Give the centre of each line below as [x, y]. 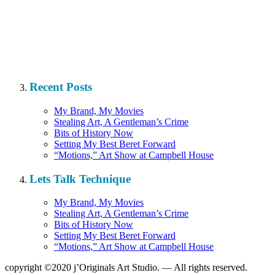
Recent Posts [61, 87]
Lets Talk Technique [80, 179]
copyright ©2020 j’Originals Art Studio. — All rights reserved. [126, 268]
